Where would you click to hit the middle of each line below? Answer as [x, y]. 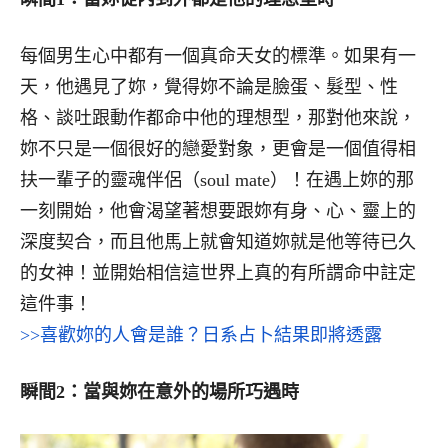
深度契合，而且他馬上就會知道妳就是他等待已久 [218, 241]
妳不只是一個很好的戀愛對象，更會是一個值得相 [218, 148]
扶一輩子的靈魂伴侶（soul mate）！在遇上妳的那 [217, 179]
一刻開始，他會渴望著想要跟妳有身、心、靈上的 [218, 210]
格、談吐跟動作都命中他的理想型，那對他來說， [218, 117]
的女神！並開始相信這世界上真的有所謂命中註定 [218, 272]
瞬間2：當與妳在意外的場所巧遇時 [159, 391]
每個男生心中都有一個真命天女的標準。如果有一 [218, 55]
